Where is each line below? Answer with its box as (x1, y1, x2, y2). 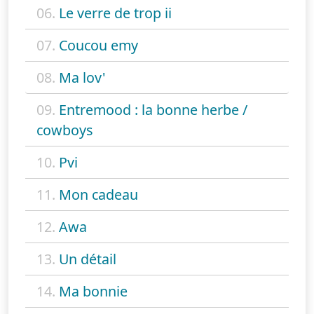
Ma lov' (59, 67, 105, 87)
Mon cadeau (59, 184, 138, 204)
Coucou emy (59, 35, 138, 55)
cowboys (36, 120, 93, 139)
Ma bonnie (59, 281, 128, 301)
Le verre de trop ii (59, 3, 172, 22)
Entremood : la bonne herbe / (59, 100, 247, 119)
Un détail (59, 249, 116, 268)
